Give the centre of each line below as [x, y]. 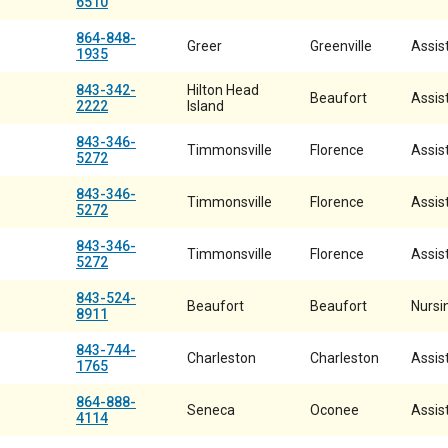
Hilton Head [223, 90]
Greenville [341, 46]
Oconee [334, 410]
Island [205, 106]
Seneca [211, 410]
